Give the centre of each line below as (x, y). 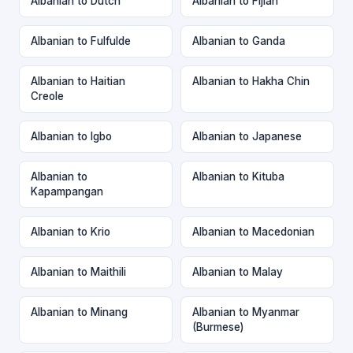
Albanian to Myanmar (246, 312)
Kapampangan (67, 191)
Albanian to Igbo (71, 136)
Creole (47, 96)
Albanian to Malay (238, 271)
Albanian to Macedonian (253, 231)
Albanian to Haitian (78, 81)
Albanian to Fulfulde (81, 41)
